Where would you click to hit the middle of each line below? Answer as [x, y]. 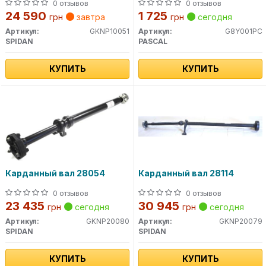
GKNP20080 [108, 221]
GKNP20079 [241, 221]
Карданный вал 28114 [186, 173]
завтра [90, 17]
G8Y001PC [244, 31]
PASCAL [153, 42]
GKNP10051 [110, 31]
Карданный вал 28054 [55, 173]
